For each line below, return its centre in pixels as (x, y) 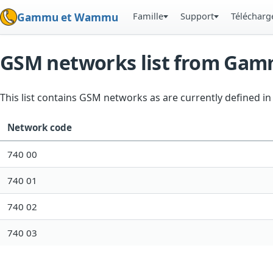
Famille (148, 16)
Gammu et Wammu (68, 17)
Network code (40, 128)
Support (197, 16)
